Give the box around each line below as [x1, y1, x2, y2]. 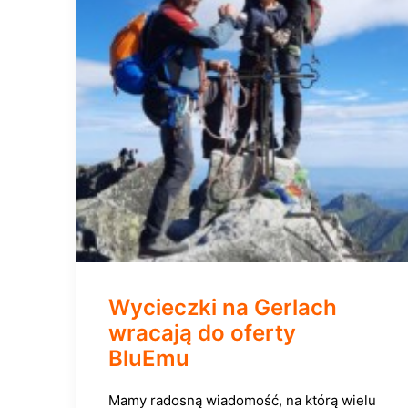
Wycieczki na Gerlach [108, 294, 337, 321]
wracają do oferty [108, 320, 296, 346]
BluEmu [108, 345, 189, 372]
